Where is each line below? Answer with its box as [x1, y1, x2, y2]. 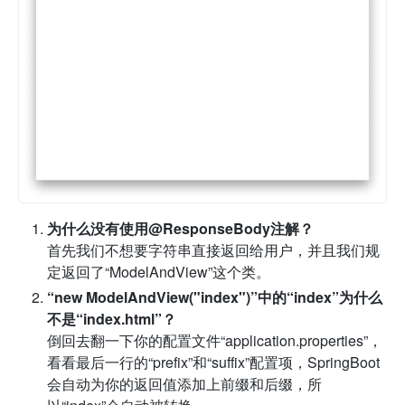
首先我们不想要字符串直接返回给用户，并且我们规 [47, 240, 380, 261]
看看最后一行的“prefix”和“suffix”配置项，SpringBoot [47, 352, 380, 373]
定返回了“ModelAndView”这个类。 [47, 261, 270, 283]
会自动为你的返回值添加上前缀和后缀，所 [47, 373, 322, 395]
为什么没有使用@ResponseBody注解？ [47, 218, 314, 240]
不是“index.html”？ [47, 308, 176, 330]
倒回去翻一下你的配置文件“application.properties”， [47, 330, 382, 352]
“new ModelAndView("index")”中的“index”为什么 [47, 287, 382, 308]
